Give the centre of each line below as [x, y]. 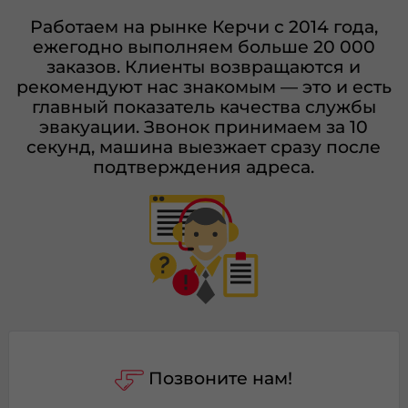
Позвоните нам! [221, 378]
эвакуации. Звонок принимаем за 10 [204, 127]
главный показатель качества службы [204, 107]
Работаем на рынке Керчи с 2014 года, [204, 27]
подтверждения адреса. [204, 167]
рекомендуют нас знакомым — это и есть [204, 87]
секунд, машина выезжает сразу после [204, 147]
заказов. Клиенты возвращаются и [204, 67]
